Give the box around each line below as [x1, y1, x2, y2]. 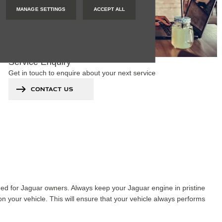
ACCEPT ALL [93, 6, 125, 12]
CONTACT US [30, 85, 73, 93]
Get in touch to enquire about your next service [8, 68, 156, 76]
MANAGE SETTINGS [16, 6, 66, 12]
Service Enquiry [8, 56, 71, 66]
